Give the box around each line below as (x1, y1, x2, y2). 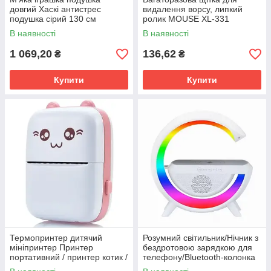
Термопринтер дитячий (10, 233, 102, 243)
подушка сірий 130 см (10, 14, 96, 24)
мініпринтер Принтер (10, 243, 93, 252)
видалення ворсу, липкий (143, 4, 243, 14)
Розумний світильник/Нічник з (143, 233, 258, 243)
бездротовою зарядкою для (143, 243, 252, 252)
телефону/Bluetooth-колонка (143, 252, 255, 262)
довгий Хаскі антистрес (10, 4, 101, 14)
